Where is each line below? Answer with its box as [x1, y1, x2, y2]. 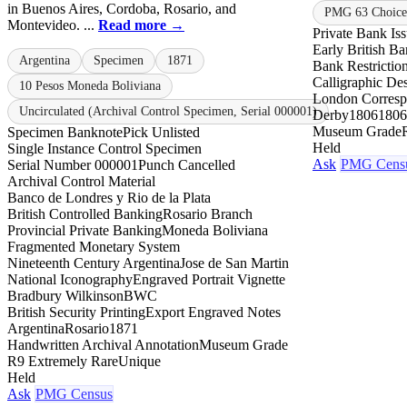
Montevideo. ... [7, 16, 98, 33]
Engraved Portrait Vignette [133, 271, 285, 287]
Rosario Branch [163, 205, 253, 222]
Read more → [98, 16, 184, 33]
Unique [118, 352, 161, 369]
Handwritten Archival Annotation [7, 336, 199, 352]
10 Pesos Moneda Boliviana [19, 78, 161, 93]
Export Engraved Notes [145, 303, 281, 320]
